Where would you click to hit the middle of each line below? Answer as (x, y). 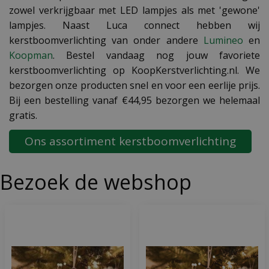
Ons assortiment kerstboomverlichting (130, 141)
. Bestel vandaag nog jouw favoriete (156, 55)
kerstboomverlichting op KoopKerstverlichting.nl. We (134, 70)
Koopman (31, 55)
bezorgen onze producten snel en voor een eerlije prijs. (134, 85)
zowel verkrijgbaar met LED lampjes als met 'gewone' (134, 10)
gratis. (23, 115)
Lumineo (223, 40)
